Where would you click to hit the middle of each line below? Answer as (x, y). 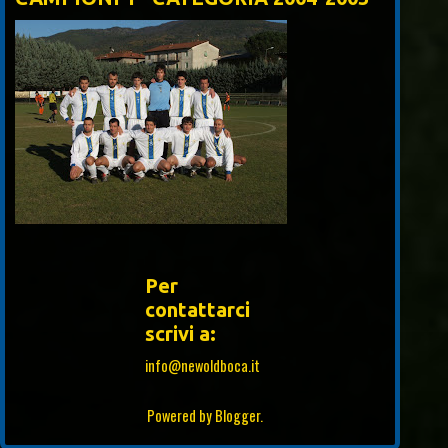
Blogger (237, 416)
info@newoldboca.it (202, 366)
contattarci (197, 310)
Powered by (181, 416)
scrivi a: (180, 334)
